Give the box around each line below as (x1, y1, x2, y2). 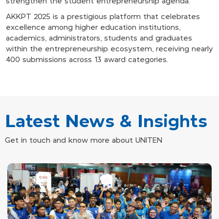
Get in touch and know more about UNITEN (5, 137, 162, 145)
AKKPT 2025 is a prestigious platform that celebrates (6, 13, 200, 21)
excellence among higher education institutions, (6, 24, 180, 31)
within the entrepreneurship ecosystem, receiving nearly (6, 45, 213, 53)
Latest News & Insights (5, 112, 207, 130)
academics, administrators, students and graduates (6, 35, 192, 42)
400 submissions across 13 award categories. (6, 56, 168, 64)
